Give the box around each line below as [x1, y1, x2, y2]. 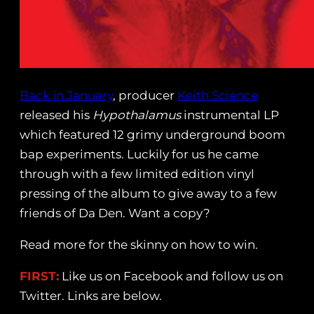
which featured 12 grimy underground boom [20, 128, 285, 142]
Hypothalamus [93, 108, 181, 123]
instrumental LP [181, 108, 279, 123]
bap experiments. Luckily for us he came [20, 147, 259, 162]
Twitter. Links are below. [20, 289, 162, 303]
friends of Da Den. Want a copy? [20, 206, 210, 221]
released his [20, 108, 93, 123]
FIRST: [20, 269, 59, 284]
